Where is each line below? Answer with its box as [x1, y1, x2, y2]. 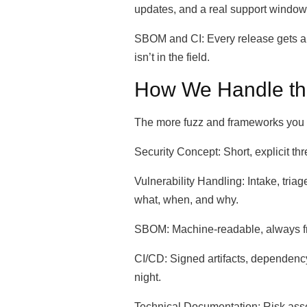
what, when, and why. [134, 194, 238, 206]
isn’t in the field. [134, 51, 210, 63]
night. [134, 271, 161, 283]
